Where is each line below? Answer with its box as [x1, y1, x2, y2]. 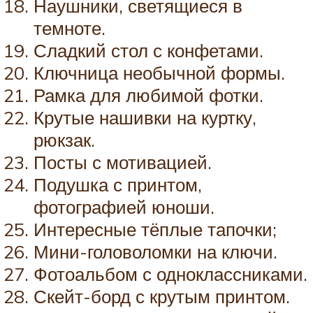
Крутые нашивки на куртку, [34, 105, 256, 129]
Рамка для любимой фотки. [34, 83, 263, 106]
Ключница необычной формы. [34, 61, 285, 84]
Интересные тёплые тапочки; [34, 217, 277, 240]
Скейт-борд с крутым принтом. [34, 284, 290, 307]
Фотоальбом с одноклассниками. [34, 262, 307, 285]
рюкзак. [34, 128, 95, 151]
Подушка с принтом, [34, 173, 202, 196]
